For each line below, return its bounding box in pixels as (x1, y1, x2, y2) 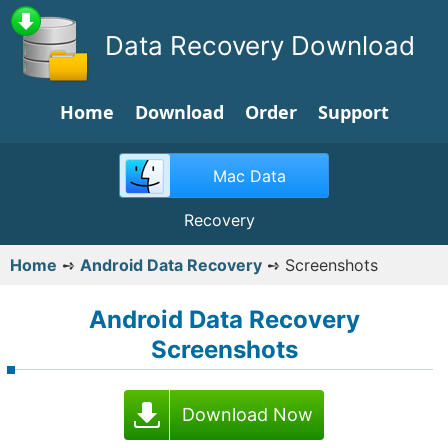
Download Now (181, 403, 313, 425)
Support (317, 100, 389, 124)
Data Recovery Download (105, 30, 415, 61)
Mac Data (212, 166, 286, 186)
